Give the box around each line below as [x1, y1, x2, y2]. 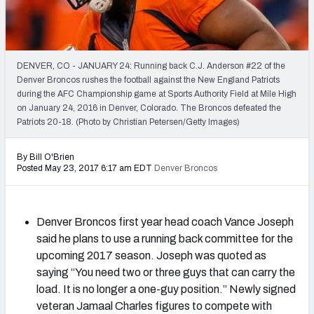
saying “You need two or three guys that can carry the [36, 266, 295, 278]
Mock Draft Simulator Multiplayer [118, 30, 280, 41]
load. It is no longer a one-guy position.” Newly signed [36, 282, 296, 295]
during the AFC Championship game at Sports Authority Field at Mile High [17, 88, 296, 99]
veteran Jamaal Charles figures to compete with [36, 299, 272, 312]
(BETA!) [118, 44, 156, 55]
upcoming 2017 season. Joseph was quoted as [36, 249, 266, 261]
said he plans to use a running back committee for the [36, 232, 293, 245]
